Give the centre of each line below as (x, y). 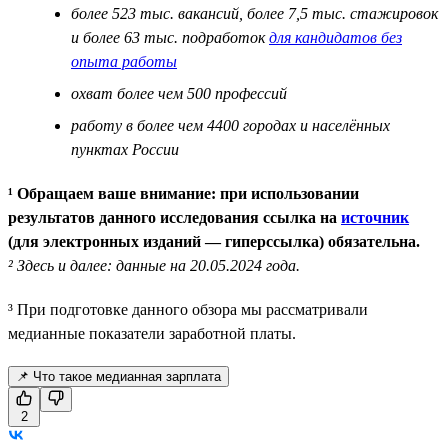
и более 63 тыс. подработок (170, 37)
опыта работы (124, 61)
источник (375, 217)
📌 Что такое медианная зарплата (118, 376)
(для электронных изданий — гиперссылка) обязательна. (214, 241)
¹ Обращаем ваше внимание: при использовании (183, 193)
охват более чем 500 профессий (179, 93)
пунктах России (125, 149)
